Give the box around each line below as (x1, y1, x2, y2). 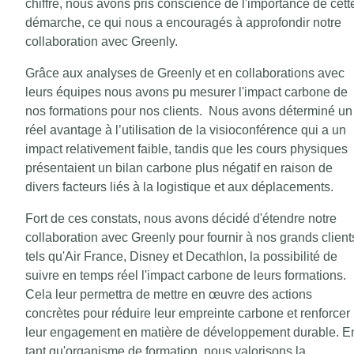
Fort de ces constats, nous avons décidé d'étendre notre (25, 212, 337, 226)
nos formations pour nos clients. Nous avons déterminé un (25, 104, 352, 119)
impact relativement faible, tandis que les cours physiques (25, 142, 348, 156)
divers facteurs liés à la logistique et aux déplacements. (25, 180, 333, 194)
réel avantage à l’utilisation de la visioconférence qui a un (25, 123, 346, 137)
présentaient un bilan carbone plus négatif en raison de (25, 161, 333, 175)
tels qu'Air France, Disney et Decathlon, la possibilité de (25, 250, 337, 264)
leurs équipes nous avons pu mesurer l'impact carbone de (25, 85, 348, 100)
